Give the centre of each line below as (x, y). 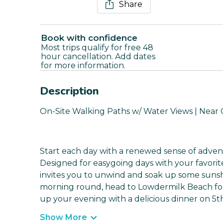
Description (69, 91)
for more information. (83, 66)
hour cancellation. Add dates (98, 57)
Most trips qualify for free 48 (97, 48)
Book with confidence (89, 38)
